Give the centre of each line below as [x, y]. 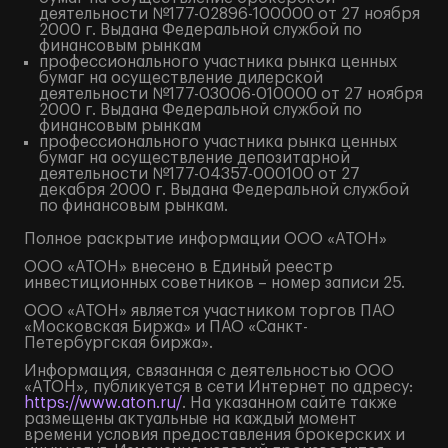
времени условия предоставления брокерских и [214, 435]
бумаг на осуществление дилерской [181, 78]
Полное [55, 239]
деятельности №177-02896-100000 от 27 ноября [229, 14]
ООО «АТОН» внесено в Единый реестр [178, 267]
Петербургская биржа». [118, 343]
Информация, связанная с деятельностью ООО [209, 371]
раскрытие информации [183, 239]
